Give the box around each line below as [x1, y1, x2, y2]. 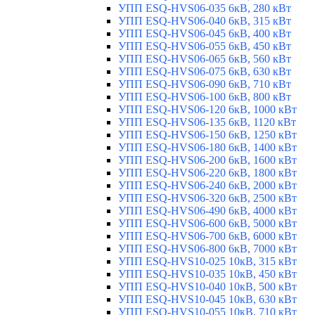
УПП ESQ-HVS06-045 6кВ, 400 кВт [118, 27, 291, 39]
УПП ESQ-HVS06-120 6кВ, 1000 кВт [118, 103, 297, 115]
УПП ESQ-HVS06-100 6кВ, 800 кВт [118, 90, 291, 103]
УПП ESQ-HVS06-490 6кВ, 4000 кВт [118, 204, 297, 217]
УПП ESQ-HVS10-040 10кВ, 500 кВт [118, 280, 297, 292]
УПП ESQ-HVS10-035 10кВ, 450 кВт [118, 267, 297, 280]
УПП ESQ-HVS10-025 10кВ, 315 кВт [118, 255, 297, 267]
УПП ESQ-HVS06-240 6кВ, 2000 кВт [118, 179, 297, 191]
